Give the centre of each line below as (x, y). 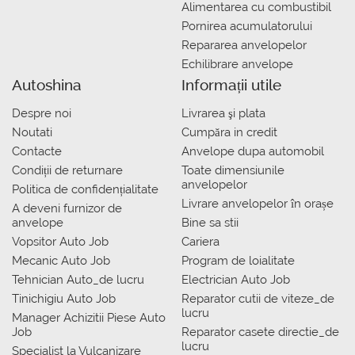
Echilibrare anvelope (237, 64)
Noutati (32, 132)
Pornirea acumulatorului (247, 26)
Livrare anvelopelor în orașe (258, 204)
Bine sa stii (210, 223)
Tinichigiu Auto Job (64, 299)
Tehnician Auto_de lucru (78, 280)
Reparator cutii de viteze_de (258, 299)
